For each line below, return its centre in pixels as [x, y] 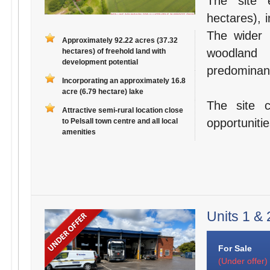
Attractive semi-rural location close [122, 111]
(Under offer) [243, 261]
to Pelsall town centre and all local [120, 121]
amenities [79, 132]
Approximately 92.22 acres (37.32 [120, 41]
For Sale [235, 249]
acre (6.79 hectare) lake [102, 92]
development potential [100, 62]
